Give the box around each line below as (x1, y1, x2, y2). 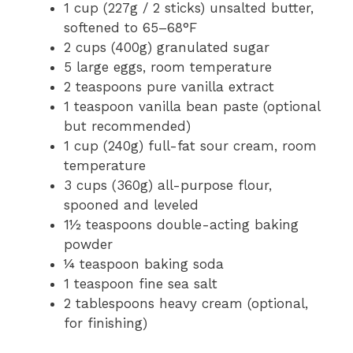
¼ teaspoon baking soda (64, 256, 224, 272)
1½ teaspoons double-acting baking (64, 217, 299, 232)
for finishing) (64, 315, 147, 331)
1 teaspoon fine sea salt (64, 276, 217, 292)
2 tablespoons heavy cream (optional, (64, 295, 308, 311)
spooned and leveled (64, 197, 199, 213)
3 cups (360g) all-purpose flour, (64, 177, 272, 193)
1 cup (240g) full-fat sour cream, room (64, 138, 317, 154)
